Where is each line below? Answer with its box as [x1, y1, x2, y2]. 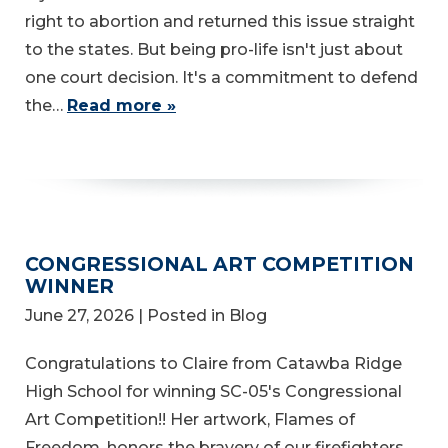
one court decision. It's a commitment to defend [25, 68, 418, 88]
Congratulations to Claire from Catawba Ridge [25, 354, 402, 374]
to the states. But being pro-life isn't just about [25, 40, 403, 60]
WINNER [25, 274, 114, 299]
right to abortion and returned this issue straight [25, 12, 415, 32]
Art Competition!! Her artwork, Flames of [25, 410, 355, 430]
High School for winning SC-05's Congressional [25, 382, 402, 402]
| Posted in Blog [138, 306, 267, 326]
